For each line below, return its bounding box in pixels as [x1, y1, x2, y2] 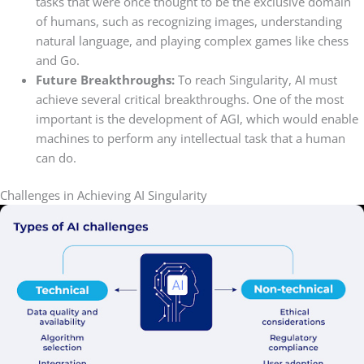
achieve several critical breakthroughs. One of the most [35, 91, 344, 108]
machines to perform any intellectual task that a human [35, 130, 345, 147]
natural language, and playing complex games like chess [35, 32, 349, 50]
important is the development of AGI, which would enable [35, 110, 358, 128]
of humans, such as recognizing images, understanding [35, 13, 342, 30]
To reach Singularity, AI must [177, 71, 337, 89]
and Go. [35, 52, 80, 69]
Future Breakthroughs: [35, 71, 178, 89]
